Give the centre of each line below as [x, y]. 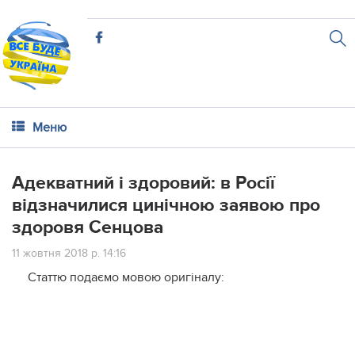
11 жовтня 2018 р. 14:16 [69, 253]
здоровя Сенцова [88, 227]
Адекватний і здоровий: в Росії [143, 183]
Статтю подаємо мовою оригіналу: [126, 277]
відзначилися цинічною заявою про [166, 205]
